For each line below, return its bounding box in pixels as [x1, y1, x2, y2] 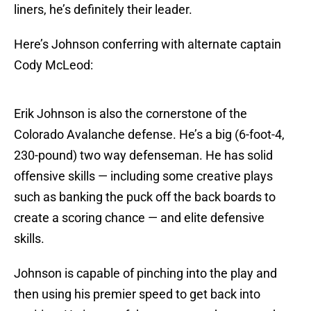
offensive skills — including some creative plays [14, 169, 273, 184]
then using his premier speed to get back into [14, 287, 260, 302]
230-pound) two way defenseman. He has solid [14, 148, 273, 163]
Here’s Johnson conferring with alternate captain [14, 37, 281, 52]
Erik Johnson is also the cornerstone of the [14, 106, 247, 121]
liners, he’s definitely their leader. [14, 2, 192, 17]
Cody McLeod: [14, 58, 93, 73]
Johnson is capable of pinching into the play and [14, 266, 277, 281]
